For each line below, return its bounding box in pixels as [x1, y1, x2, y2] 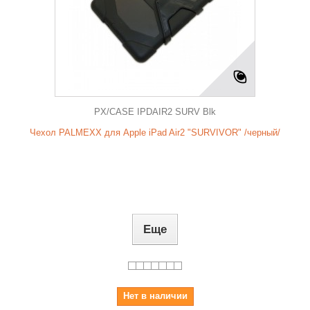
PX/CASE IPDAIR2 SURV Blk [94, 107, 216, 117]
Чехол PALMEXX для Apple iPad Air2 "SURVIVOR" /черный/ [30, 127, 280, 138]
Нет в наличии [122, 291, 188, 301]
